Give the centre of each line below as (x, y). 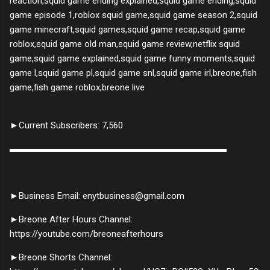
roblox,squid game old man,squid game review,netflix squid (125, 44)
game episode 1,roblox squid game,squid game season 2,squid (133, 15)
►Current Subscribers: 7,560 (67, 125)
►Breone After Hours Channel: (71, 219)
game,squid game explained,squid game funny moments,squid (132, 58)
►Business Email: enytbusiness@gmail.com (97, 196)
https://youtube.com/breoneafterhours (86, 234)
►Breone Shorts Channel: (61, 257)
